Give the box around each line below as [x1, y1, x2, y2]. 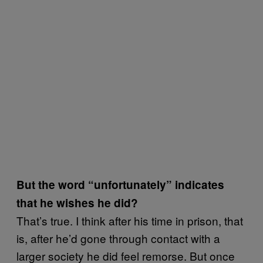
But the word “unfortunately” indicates [16, 177, 224, 193]
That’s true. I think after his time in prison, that [16, 213, 243, 228]
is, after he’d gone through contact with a [16, 230, 220, 246]
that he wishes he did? [16, 195, 138, 211]
